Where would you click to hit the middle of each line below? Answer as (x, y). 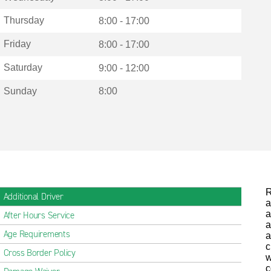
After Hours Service (39, 215)
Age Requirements (37, 234)
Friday (17, 44)
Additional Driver (33, 197)
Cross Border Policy (39, 253)
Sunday (20, 91)
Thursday (24, 21)
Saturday (23, 67)
